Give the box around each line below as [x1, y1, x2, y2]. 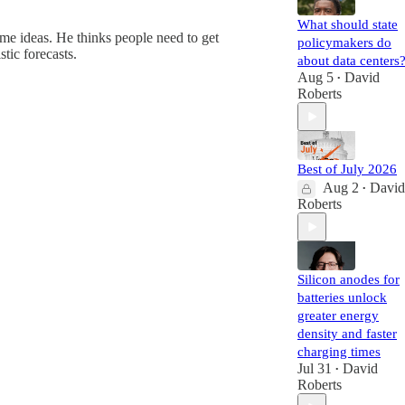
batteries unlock [297, 290, 387, 305]
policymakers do [297, 35, 391, 50]
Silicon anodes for [297, 272, 400, 287]
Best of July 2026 [297, 162, 397, 176]
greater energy [297, 308, 379, 323]
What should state [297, 17, 398, 32]
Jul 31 [297, 361, 332, 376]
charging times [297, 344, 381, 359]
